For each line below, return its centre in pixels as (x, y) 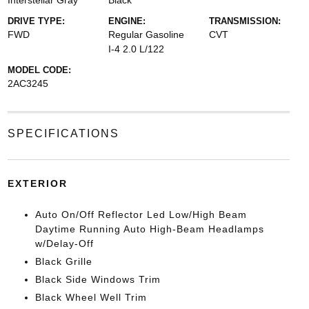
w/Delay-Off (64, 243)
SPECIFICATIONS (63, 133)
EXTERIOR (37, 183)
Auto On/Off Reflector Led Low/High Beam (141, 215)
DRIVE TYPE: (36, 21)
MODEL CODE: (39, 70)
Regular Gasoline (146, 34)
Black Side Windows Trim (98, 279)
